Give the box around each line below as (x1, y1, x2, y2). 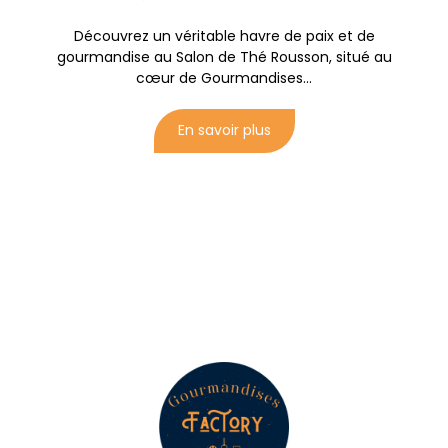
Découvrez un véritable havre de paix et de (73, 26, 375, 47)
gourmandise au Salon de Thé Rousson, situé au (56, 47, 392, 68)
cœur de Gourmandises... (136, 68, 312, 89)
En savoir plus (177, 120, 271, 141)
